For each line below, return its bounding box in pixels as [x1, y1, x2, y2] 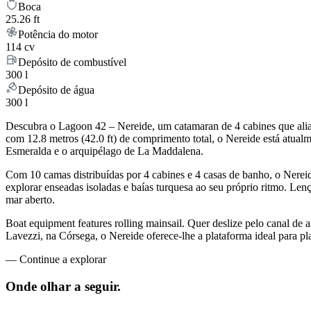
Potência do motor [18, 28, 98, 41]
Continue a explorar [19, 253, 106, 266]
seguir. [85, 279, 121, 294]
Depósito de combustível [18, 56, 126, 69]
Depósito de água [18, 84, 94, 96]
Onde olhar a [6, 279, 81, 294]
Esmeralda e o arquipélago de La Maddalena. [6, 145, 203, 158]
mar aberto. [6, 194, 55, 206]
